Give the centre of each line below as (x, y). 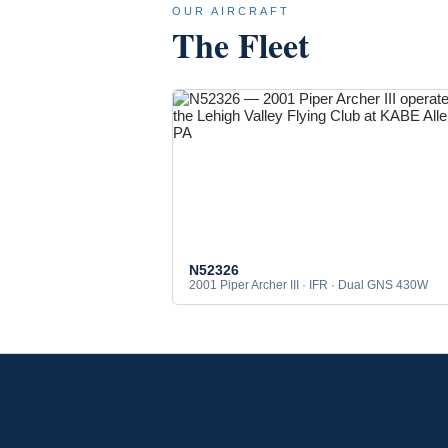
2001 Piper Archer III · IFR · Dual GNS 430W (308, 284)
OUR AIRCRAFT (231, 10)
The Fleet (240, 44)
